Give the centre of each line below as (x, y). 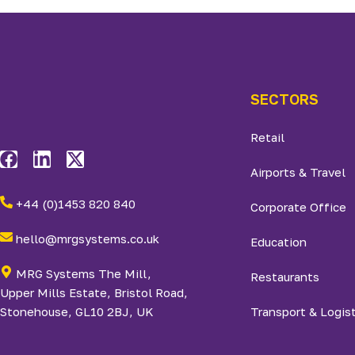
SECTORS (285, 99)
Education (279, 242)
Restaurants (285, 277)
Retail (268, 137)
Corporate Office (299, 207)
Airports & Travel (298, 172)
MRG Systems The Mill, (84, 273)
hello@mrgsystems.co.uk (88, 239)
